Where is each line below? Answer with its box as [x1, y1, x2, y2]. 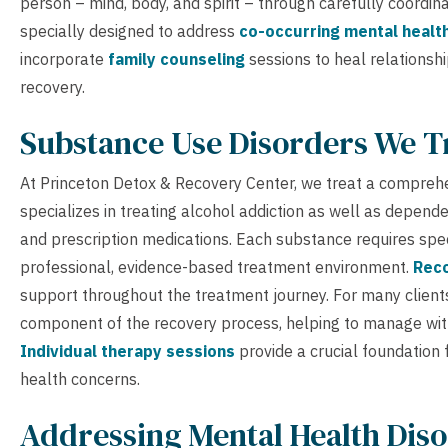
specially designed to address [20, 20, 239, 41]
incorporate [20, 48, 108, 69]
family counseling [108, 48, 245, 69]
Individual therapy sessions [20, 340, 235, 361]
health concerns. [20, 368, 140, 389]
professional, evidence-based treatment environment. [20, 256, 413, 277]
